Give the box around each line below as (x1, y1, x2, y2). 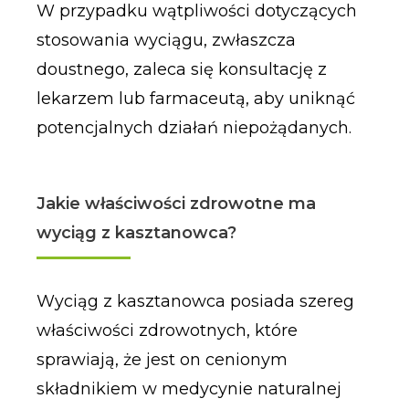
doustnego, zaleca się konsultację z (36, 58, 327, 79)
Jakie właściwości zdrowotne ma (36, 194, 316, 215)
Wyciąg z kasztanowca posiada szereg (36, 291, 354, 312)
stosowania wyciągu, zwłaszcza (36, 29, 296, 50)
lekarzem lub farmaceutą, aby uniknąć (36, 88, 355, 109)
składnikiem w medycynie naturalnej (36, 379, 341, 400)
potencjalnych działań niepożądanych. (36, 117, 351, 138)
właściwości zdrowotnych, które (36, 320, 298, 341)
